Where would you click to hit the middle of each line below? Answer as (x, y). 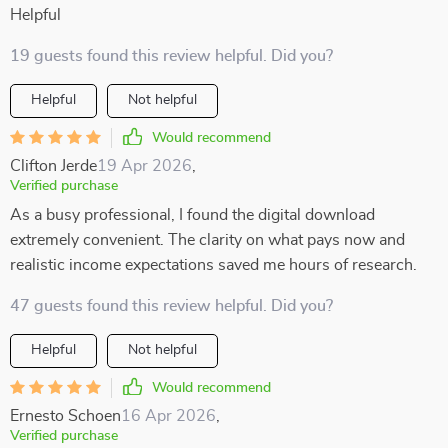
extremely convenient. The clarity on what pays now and (207, 240)
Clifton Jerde (53, 166)
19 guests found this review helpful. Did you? (171, 56)
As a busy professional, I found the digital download (192, 215)
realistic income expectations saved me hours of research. (213, 265)
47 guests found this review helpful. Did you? (171, 306)
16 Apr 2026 (168, 416)
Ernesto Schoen (65, 416)
